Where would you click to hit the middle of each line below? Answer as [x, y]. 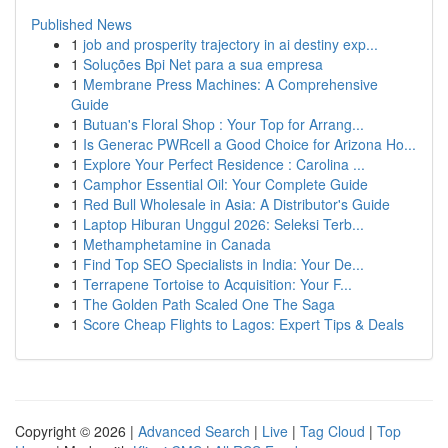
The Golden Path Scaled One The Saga [209, 304]
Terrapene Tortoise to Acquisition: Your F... [217, 284]
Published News [81, 24]
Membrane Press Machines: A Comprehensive [230, 84]
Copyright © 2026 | [76, 431]
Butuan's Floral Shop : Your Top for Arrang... [223, 124]
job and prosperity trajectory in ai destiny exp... [230, 44]
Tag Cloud [332, 431]
